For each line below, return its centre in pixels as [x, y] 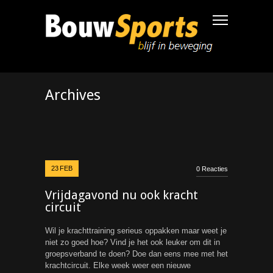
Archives [73, 95]
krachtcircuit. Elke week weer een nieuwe [118, 265]
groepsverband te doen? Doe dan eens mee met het [136, 254]
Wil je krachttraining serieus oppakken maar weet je [136, 231]
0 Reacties [212, 169]
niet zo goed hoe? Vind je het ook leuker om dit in [133, 242]
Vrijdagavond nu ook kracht [122, 195]
